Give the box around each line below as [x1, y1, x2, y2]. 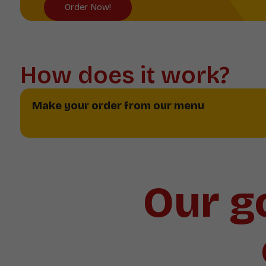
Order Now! [64, 1, 111, 12]
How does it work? [20, 61, 230, 90]
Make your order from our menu [31, 99, 204, 112]
